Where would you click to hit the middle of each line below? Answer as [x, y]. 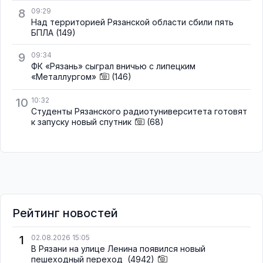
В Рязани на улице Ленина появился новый [118, 249]
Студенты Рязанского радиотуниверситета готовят [139, 112]
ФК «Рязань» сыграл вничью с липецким [113, 66]
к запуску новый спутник [81, 122]
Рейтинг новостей [65, 213]
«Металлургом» [64, 76]
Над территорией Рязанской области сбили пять [132, 22]
